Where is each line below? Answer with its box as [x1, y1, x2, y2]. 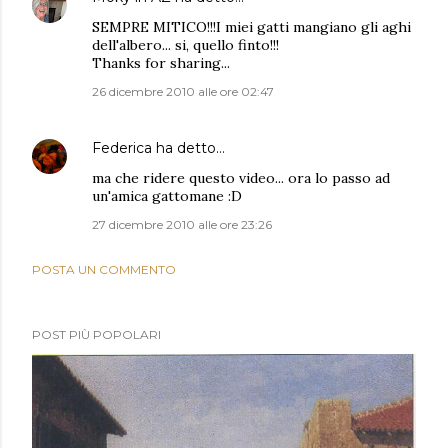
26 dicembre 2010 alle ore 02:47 [92, 84, 274, 99]
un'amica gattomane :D [92, 187, 242, 205]
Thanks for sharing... [92, 54, 230, 72]
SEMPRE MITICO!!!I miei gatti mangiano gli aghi [92, 18, 411, 36]
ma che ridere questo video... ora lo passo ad [92, 169, 390, 187]
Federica [92, 139, 152, 157]
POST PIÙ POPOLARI [32, 327, 161, 342]
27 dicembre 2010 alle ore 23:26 [92, 217, 272, 232]
